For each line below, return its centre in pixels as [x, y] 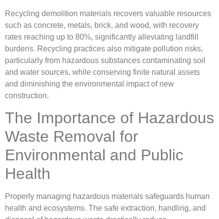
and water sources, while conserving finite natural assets [102, 72]
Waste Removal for [72, 137]
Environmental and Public [94, 155]
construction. [27, 95]
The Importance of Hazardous [109, 118]
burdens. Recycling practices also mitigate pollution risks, [104, 48]
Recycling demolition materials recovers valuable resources [108, 13]
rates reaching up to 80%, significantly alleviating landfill [102, 37]
